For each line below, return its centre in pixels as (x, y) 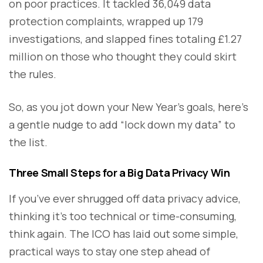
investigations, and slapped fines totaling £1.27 (125, 38)
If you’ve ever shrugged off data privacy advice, (125, 198)
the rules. (33, 74)
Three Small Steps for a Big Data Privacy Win (119, 172)
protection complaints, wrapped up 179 (106, 21)
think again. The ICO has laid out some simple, (124, 233)
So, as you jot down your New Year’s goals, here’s (129, 107)
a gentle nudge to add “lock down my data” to (122, 124)
